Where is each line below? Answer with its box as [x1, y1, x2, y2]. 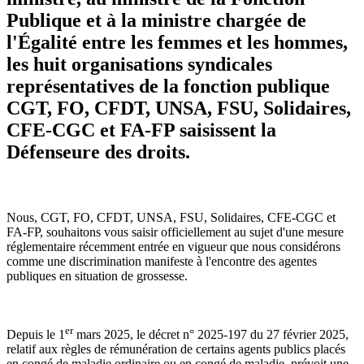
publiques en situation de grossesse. [6, 268, 188, 283]
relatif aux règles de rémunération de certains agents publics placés [6, 342, 345, 357]
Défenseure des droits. [6, 141, 190, 162]
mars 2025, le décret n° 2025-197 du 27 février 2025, [73, 327, 349, 342]
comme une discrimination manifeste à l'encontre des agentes [6, 253, 317, 268]
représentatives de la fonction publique [6, 75, 330, 97]
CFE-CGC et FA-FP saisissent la [6, 119, 276, 141]
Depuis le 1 [6, 327, 65, 342]
